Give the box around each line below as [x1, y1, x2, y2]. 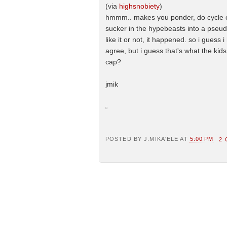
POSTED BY [105, 136, 144, 142]
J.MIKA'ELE [144, 136, 179, 142]
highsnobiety [119, 2, 160, 10]
